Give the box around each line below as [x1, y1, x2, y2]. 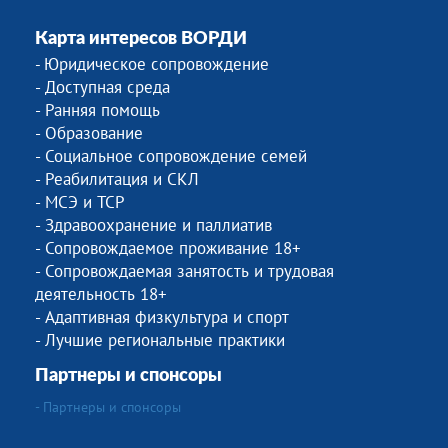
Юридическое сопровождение [44, 53, 269, 75]
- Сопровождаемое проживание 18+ [35, 237, 301, 259]
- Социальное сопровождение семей [35, 145, 307, 167]
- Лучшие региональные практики [35, 329, 285, 351]
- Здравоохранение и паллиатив [35, 214, 272, 236]
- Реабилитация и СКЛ [35, 168, 199, 190]
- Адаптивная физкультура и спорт [35, 306, 289, 328]
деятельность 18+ [35, 283, 167, 305]
